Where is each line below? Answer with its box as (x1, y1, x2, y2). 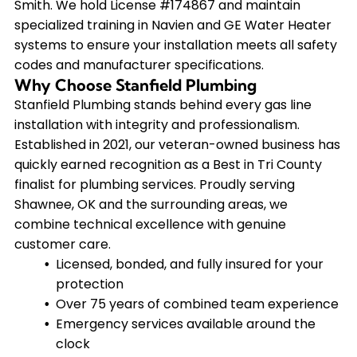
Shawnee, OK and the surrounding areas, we (14, 194, 288, 214)
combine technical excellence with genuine (14, 214, 286, 233)
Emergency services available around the (55, 314, 316, 333)
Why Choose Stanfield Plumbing (14, 74, 257, 95)
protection (55, 274, 124, 293)
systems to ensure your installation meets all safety (14, 35, 337, 54)
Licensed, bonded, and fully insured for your (55, 254, 324, 273)
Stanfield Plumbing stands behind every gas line (14, 95, 312, 114)
